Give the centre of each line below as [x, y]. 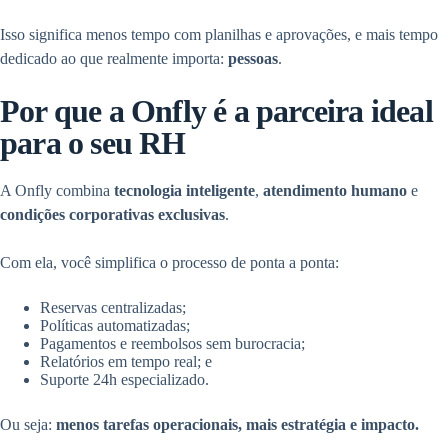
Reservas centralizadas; [113, 308]
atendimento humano [335, 191]
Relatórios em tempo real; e [126, 362]
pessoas [253, 59]
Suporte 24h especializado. [124, 380]
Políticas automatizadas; [115, 326]
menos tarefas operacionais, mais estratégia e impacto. [237, 425]
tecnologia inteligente [184, 191]
